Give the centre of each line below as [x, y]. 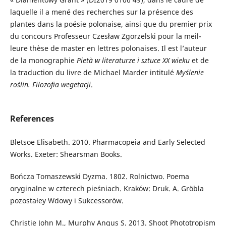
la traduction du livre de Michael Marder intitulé [93, 73]
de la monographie [43, 61]
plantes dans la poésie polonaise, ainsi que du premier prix [111, 24]
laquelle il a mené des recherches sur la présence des [101, 12]
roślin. [21, 85]
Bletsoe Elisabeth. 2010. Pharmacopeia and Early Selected [107, 142]
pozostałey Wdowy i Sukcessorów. [67, 201]
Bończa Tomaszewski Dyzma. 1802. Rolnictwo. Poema [99, 177]
